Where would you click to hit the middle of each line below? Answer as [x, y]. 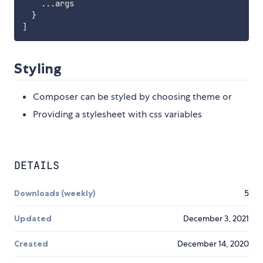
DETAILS [37, 166]
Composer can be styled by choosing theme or [132, 97]
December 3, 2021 [216, 219]
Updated [33, 219]
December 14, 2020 [213, 244]
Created [31, 244]
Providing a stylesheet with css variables [117, 114]
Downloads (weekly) [55, 193]
